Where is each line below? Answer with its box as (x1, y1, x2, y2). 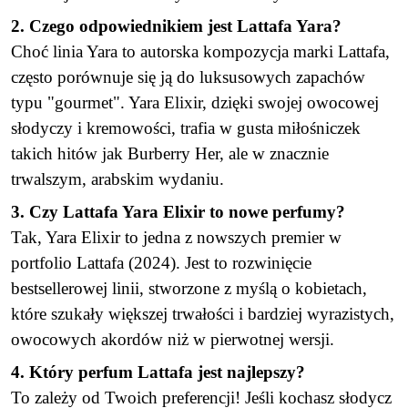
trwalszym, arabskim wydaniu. (11, 169, 224, 189)
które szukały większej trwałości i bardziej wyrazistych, (11, 304, 394, 323)
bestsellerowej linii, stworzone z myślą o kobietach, (11, 279, 367, 298)
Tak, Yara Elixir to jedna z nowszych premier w (11, 228, 342, 247)
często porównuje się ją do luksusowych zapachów (11, 67, 365, 87)
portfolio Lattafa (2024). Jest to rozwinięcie (11, 253, 311, 272)
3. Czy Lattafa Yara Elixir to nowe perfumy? (11, 202, 345, 221)
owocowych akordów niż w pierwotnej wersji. (11, 330, 334, 349)
